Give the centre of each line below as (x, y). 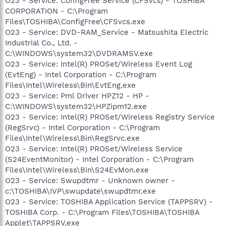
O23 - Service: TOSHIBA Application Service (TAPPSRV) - (109, 202)
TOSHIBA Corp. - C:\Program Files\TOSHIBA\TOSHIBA (102, 212)
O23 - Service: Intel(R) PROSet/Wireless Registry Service (110, 117)
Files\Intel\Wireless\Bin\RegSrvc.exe (72, 138)
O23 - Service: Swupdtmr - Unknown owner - (90, 180)
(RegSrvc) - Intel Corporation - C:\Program (82, 127)
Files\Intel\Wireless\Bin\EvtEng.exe (70, 85)
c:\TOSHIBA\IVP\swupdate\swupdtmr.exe (80, 191)
